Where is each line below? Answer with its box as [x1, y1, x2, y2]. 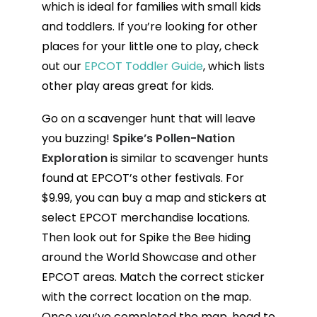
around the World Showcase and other [41, 248, 257, 265]
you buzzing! [41, 129, 113, 146]
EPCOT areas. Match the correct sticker [41, 268, 265, 285]
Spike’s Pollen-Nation [112, 129, 235, 146]
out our [41, 57, 84, 74]
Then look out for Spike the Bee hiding [41, 229, 250, 246]
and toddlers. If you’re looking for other [41, 18, 258, 35]
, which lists [202, 57, 265, 74]
